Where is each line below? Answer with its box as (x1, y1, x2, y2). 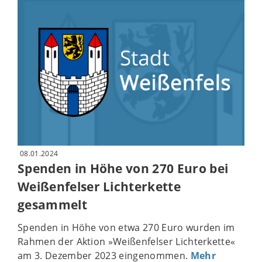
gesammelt (18, 196, 87, 213)
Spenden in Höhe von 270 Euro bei (18, 160, 229, 177)
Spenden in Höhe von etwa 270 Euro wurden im (18, 220, 235, 234)
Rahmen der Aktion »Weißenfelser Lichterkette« (18, 235, 236, 248)
